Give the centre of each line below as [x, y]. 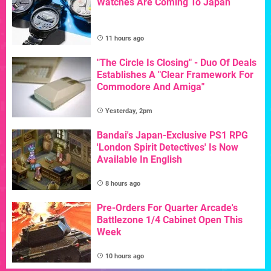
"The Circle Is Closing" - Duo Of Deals [177, 62]
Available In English [139, 159]
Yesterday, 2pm [129, 111]
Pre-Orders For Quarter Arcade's [167, 207]
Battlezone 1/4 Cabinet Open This [170, 220]
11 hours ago [125, 38]
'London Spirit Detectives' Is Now [168, 147]
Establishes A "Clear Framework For [175, 74]
